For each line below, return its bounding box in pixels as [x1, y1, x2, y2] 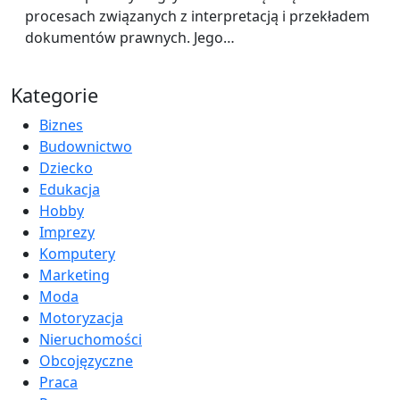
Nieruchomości [39, 329, 142, 349]
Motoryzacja [39, 307, 123, 328]
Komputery [39, 243, 115, 263]
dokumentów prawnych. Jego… [25, 27, 235, 47]
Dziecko [39, 157, 93, 178]
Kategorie [11, 81, 98, 108]
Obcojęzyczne [39, 350, 133, 371]
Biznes [39, 114, 83, 135]
